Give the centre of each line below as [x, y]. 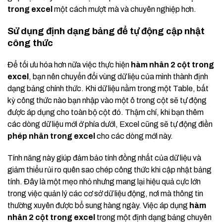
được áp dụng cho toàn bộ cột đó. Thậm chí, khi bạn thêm [106, 112]
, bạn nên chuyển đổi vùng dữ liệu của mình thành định [118, 77]
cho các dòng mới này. [134, 136]
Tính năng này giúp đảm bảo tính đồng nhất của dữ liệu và [104, 158]
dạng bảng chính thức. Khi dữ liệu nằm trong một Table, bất [108, 89]
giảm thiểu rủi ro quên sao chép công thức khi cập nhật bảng [110, 170]
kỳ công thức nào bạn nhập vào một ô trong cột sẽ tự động [107, 101]
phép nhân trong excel [51, 136]
